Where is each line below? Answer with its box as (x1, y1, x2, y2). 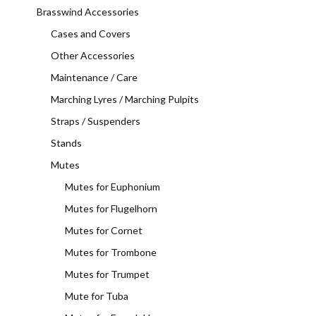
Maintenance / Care (51, 71, 138, 83)
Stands (51, 137, 82, 149)
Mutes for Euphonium (65, 181, 160, 193)
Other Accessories (51, 49, 135, 61)
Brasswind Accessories (37, 6, 139, 18)
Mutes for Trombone (65, 246, 157, 258)
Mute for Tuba (65, 290, 128, 302)
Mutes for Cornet (65, 224, 142, 236)
